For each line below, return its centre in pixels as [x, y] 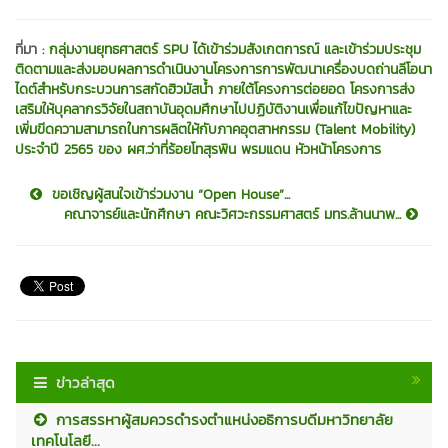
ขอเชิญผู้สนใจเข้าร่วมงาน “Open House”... [166, 195]
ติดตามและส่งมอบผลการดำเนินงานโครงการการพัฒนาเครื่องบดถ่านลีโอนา [223, 70]
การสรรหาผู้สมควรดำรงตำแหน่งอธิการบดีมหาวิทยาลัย [222, 420]
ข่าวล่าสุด [86, 383]
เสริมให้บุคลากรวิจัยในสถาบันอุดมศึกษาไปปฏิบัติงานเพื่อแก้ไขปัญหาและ [213, 110]
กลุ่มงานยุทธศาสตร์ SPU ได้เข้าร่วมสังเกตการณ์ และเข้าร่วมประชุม [235, 50]
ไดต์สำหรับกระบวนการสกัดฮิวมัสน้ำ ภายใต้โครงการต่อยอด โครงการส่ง [215, 90]
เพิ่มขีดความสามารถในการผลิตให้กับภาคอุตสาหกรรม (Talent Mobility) [215, 130]
